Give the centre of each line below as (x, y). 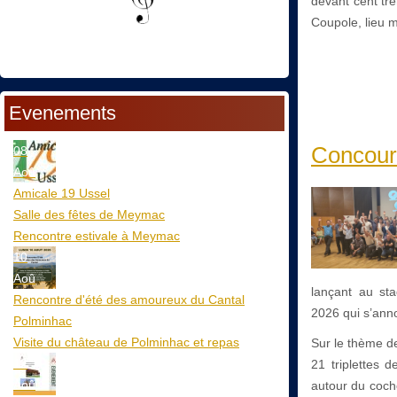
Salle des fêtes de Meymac (89, 214)
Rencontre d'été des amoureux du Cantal (129, 299)
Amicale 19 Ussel (62, 193)
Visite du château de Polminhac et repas (126, 342)
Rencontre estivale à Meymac (97, 235)
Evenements (62, 113)
